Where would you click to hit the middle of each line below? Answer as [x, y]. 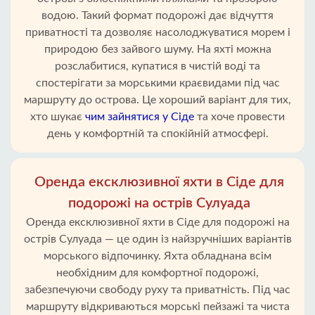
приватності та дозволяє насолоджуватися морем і [157, 32]
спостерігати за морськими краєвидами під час [157, 83]
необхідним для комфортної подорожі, [157, 273]
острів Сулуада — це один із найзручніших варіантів [157, 239]
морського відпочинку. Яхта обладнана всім [157, 256]
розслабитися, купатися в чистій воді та [157, 66]
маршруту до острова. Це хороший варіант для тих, [157, 100]
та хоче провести [239, 117]
